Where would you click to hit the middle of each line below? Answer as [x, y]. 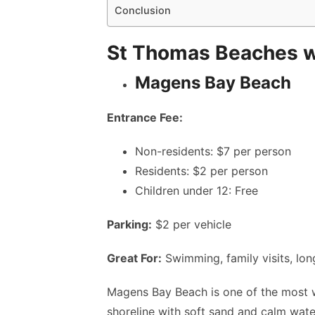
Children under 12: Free [197, 191]
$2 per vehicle [192, 224]
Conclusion [144, 11]
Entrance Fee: [145, 117]
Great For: [134, 258]
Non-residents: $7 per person [213, 151]
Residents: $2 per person [201, 171]
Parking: [129, 224]
